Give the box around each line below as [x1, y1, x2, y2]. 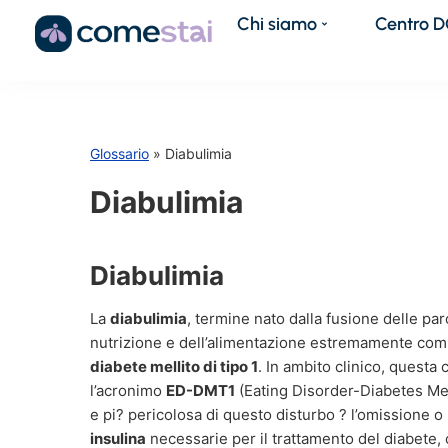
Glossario [90, 145, 149, 162]
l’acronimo [90, 381, 166, 400]
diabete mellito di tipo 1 [90, 357, 258, 376]
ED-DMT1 [166, 381, 235, 400]
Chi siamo [237, 12, 318, 35]
